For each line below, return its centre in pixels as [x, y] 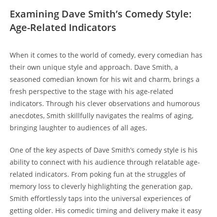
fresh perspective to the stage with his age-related [92, 91]
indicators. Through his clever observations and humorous [105, 103]
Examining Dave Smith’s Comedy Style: [101, 14]
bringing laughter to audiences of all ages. [78, 127]
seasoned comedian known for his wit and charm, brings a [105, 79]
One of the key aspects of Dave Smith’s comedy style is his [104, 150]
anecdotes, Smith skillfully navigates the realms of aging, [101, 115]
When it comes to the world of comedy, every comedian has [106, 55]
